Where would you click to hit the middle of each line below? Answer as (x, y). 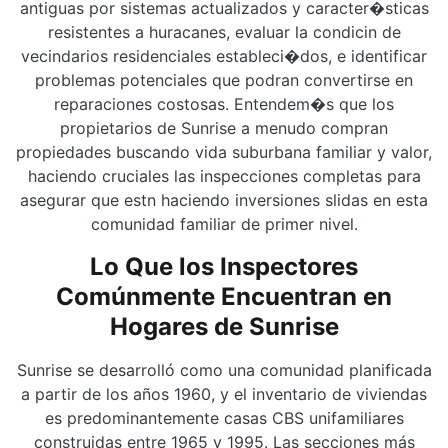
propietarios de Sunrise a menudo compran (224, 128)
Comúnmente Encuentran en (224, 296)
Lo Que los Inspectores (224, 266)
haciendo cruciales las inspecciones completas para (224, 176)
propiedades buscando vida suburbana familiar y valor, (224, 152)
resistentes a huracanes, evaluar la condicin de (224, 32)
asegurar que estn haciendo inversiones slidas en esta (224, 200)
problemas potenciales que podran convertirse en (224, 80)
